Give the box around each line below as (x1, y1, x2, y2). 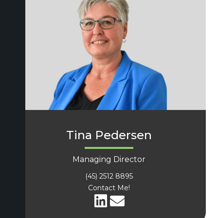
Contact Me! (88, 183, 130, 192)
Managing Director (73, 154, 145, 164)
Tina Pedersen (66, 127, 152, 142)
